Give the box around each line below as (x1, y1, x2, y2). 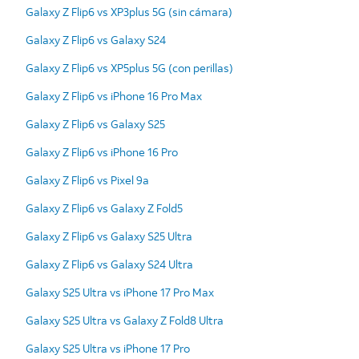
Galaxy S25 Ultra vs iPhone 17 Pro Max (26, 284, 214, 300)
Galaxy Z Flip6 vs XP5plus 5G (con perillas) (26, 59, 233, 75)
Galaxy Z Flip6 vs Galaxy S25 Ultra (26, 228, 192, 244)
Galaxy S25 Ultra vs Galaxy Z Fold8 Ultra (26, 312, 224, 328)
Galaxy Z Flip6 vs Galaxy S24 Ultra (26, 256, 193, 272)
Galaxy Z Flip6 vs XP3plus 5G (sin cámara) (26, 3, 232, 19)
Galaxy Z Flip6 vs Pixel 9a (26, 171, 149, 188)
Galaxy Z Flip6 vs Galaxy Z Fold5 (26, 200, 183, 216)
